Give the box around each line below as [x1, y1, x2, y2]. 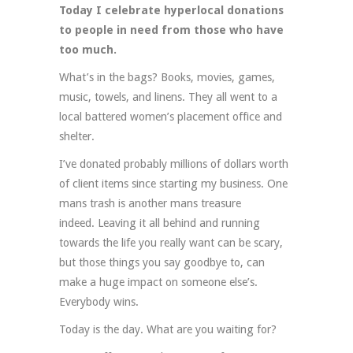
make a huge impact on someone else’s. [59, 276, 258, 289]
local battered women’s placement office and [59, 110, 282, 124]
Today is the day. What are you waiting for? [59, 323, 277, 336]
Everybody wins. [59, 295, 139, 309]
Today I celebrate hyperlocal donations [59, 4, 284, 17]
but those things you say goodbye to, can [59, 256, 265, 269]
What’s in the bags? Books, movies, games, [59, 71, 275, 84]
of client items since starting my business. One [59, 177, 288, 191]
